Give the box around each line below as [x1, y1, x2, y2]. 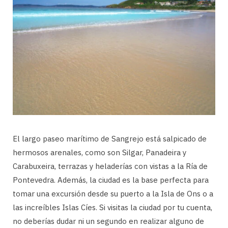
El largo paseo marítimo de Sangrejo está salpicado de [13, 133, 207, 144]
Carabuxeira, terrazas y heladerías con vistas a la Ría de [13, 161, 208, 171]
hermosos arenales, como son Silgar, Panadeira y [13, 147, 186, 157]
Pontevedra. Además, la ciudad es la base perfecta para [13, 175, 209, 185]
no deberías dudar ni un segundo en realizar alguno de [13, 216, 204, 226]
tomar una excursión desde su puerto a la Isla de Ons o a [13, 188, 213, 198]
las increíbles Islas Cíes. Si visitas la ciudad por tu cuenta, [13, 202, 212, 212]
